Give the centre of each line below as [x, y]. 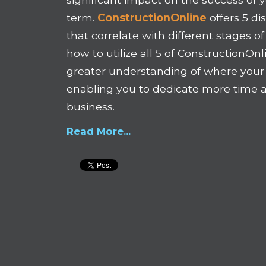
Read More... [99, 132]
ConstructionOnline [152, 18]
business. [91, 107]
